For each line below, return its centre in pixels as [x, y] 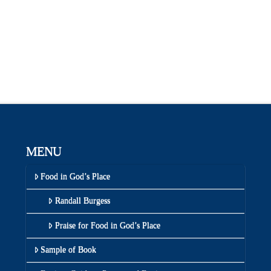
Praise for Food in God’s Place [107, 225]
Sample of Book [68, 249]
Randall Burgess [82, 201]
